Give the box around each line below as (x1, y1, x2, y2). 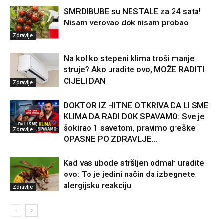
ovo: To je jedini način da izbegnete (64, 169, 195, 179)
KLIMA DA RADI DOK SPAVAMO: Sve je (64, 111, 205, 122)
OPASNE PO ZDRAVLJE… (64, 134, 157, 144)
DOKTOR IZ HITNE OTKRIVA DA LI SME (64, 100, 209, 110)
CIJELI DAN (64, 76, 106, 86)
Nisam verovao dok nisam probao (64, 18, 189, 28)
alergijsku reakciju (64, 180, 131, 191)
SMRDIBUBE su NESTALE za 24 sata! (64, 6, 201, 17)
